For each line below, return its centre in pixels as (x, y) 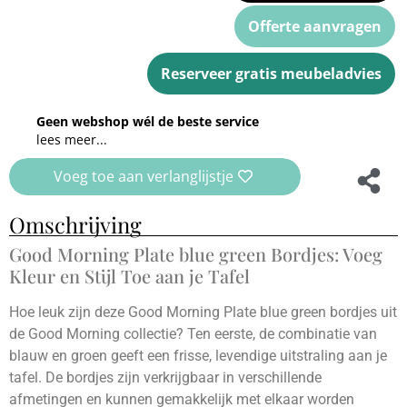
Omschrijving (75, 224)
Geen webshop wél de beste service (148, 121)
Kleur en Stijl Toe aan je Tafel (129, 275)
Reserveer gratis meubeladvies (271, 73)
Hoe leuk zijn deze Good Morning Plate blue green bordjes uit (203, 312)
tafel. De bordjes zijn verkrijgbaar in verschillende (165, 377)
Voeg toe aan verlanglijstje (143, 177)
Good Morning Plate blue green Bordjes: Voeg (196, 253)
